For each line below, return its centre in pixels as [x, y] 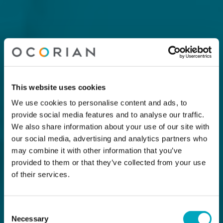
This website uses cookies [59, 87]
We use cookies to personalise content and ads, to [99, 103]
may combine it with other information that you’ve [97, 150]
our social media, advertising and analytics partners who [109, 138]
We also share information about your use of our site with [111, 126]
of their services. [41, 174]
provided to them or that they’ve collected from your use [109, 162]
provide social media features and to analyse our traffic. [108, 114]
